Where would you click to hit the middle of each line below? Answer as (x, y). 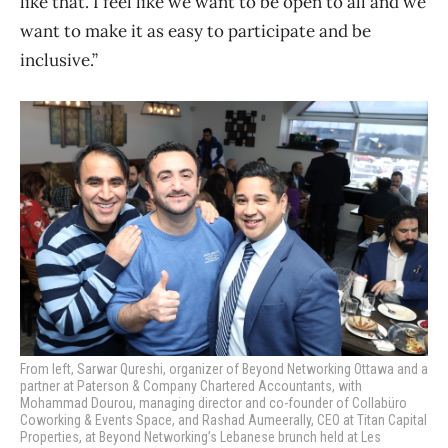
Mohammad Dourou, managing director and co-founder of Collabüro (213, 403)
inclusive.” (59, 60)
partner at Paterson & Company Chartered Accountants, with (191, 386)
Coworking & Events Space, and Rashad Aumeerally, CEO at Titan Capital (223, 420)
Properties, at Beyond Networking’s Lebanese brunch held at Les (200, 437)
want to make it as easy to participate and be (195, 31)
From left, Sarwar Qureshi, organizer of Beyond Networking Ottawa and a (224, 369)
